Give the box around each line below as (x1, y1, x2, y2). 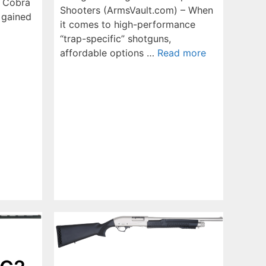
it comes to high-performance (60, 18, 195, 31)
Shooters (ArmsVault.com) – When (60, 4, 213, 17)
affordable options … (60, 47, 157, 59)
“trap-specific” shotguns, (60, 33, 171, 45)
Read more (157, 47, 206, 59)
